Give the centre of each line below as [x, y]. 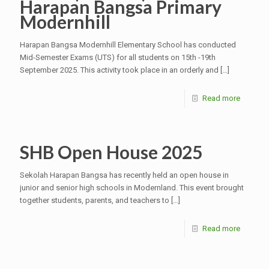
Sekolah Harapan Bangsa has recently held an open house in [124, 175]
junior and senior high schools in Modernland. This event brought [132, 188]
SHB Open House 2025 [111, 152]
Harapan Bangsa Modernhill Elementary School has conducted [128, 45]
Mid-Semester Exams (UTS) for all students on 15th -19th [118, 58]
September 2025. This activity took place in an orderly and [119, 70]
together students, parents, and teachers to [95, 201]
